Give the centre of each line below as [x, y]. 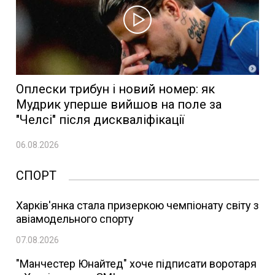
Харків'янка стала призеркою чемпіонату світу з [137, 205]
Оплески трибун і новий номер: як [115, 89]
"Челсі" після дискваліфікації [100, 120]
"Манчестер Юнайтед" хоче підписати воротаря [136, 264]
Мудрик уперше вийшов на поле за [119, 104]
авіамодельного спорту [75, 219]
